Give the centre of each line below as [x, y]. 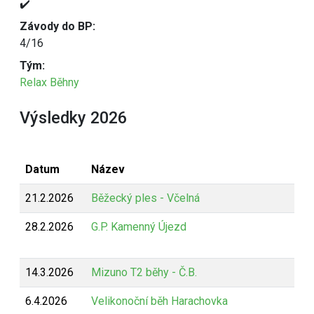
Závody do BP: [57, 26]
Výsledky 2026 [73, 118]
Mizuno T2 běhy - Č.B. [144, 272]
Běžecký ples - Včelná [145, 198]
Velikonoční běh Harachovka [159, 301]
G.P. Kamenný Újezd [139, 227]
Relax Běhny [49, 82]
